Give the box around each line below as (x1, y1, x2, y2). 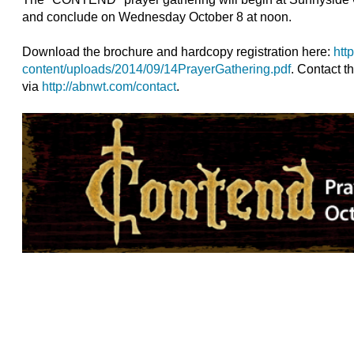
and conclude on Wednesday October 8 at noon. (22, 10, 292, 24)
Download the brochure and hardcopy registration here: (22, 45, 334, 58)
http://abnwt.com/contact (42, 80, 177, 93)
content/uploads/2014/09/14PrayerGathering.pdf (22, 62, 292, 76)
